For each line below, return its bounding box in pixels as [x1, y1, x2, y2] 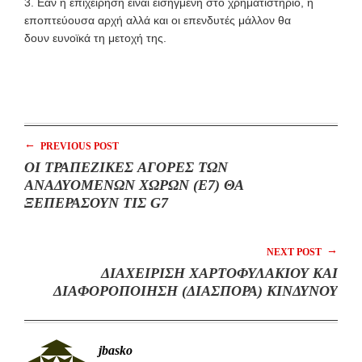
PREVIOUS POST [38, 140, 119, 152]
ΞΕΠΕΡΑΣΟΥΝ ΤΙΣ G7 [24, 194, 168, 211]
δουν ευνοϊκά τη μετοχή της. [24, 31, 166, 44]
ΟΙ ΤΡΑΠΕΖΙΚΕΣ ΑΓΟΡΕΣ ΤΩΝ [24, 158, 228, 175]
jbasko [99, 343, 133, 357]
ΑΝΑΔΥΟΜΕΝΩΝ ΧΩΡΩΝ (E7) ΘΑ [24, 176, 244, 193]
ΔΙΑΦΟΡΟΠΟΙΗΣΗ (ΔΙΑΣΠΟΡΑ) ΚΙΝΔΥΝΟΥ [53, 282, 338, 299]
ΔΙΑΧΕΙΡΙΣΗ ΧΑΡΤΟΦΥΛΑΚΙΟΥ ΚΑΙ [101, 264, 338, 281]
